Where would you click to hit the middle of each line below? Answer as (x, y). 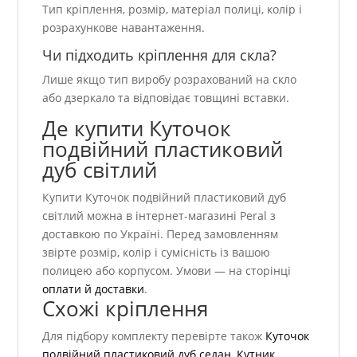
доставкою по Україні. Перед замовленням (161, 233)
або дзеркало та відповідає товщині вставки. (166, 97)
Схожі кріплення (126, 308)
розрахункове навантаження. (124, 27)
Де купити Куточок (137, 128)
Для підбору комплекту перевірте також (154, 335)
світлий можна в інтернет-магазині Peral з (159, 215)
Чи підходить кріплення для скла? (160, 55)
